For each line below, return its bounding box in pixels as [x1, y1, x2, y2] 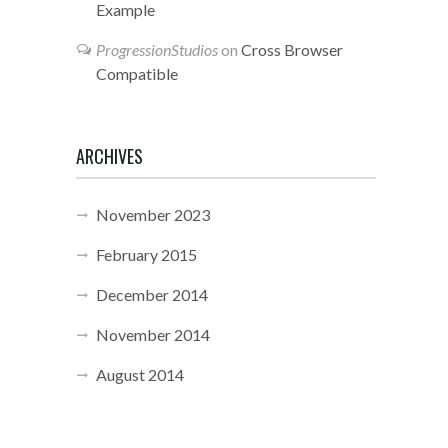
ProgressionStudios [96, 40, 218, 59]
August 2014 [96, 365, 184, 384]
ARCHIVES [76, 143, 143, 169]
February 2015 [96, 245, 197, 264]
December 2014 [96, 285, 208, 304]
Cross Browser [241, 40, 343, 59]
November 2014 [96, 325, 210, 344]
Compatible [96, 64, 178, 83]
